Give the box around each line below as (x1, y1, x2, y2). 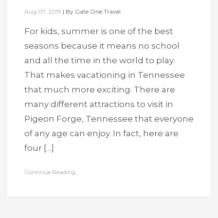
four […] (24, 143, 54, 153)
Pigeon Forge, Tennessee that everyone (24, 114, 194, 124)
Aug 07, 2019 (24, 8, 61, 15)
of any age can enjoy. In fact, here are (24, 128, 179, 138)
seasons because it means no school (24, 41, 180, 51)
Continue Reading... (24, 168, 80, 176)
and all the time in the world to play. (24, 55, 175, 65)
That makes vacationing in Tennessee (24, 70, 185, 80)
